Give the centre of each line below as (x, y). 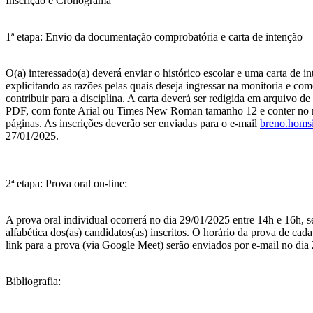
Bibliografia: (33, 281)
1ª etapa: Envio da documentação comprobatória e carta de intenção (154, 37)
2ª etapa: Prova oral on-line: (68, 183)
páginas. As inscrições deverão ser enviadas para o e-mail (133, 123)
